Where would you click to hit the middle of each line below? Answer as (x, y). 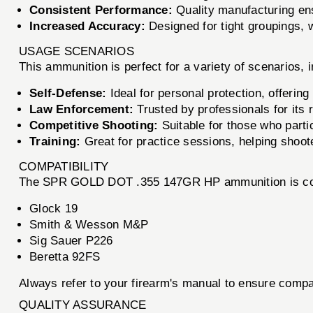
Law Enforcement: (82, 110)
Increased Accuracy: (87, 27)
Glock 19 (54, 209)
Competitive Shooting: (94, 126)
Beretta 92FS (65, 257)
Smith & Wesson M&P (89, 225)
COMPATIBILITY (64, 167)
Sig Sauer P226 (71, 241)
